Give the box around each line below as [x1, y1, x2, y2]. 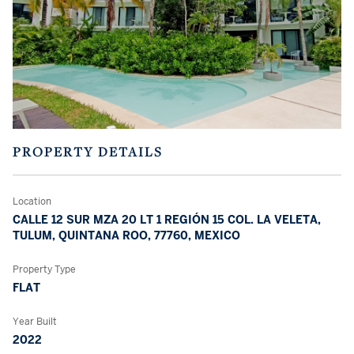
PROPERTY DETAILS [13, 142, 163, 160]
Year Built [13, 314, 57, 328]
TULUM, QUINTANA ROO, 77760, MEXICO [13, 228, 240, 243]
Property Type [13, 262, 76, 276]
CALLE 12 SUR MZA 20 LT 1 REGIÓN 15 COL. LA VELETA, [13, 212, 321, 227]
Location [13, 194, 51, 208]
